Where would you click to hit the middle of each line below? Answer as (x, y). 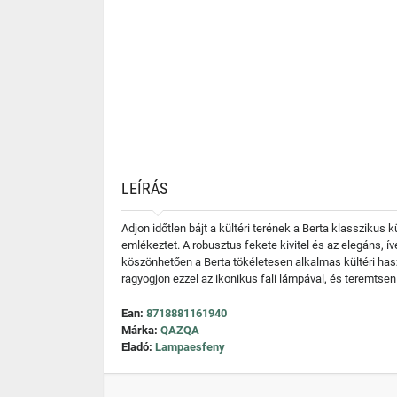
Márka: (141, 330)
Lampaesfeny (190, 347)
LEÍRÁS (144, 188)
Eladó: (138, 347)
